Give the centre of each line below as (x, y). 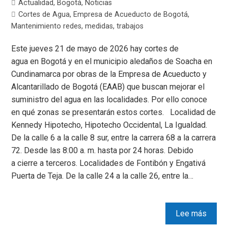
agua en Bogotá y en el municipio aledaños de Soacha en (112, 62)
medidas (99, 26)
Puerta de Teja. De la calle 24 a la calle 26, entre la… (103, 176)
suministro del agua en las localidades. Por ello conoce (109, 100)
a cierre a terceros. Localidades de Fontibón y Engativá (109, 163)
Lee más (191, 214)
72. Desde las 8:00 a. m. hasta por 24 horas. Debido (103, 151)
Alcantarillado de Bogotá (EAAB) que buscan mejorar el (108, 87)
